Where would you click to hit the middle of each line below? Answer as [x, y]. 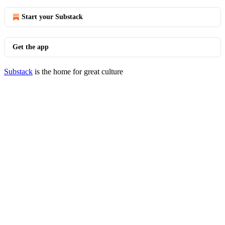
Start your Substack [52, 17]
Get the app [31, 47]
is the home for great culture [78, 72]
